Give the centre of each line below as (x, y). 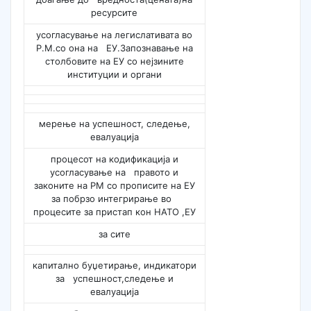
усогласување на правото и (115, 173)
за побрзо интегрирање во (115, 199)
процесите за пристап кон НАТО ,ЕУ (114, 212)
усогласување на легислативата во (115, 35)
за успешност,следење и (114, 279)
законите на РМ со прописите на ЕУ (114, 186)
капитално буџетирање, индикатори (114, 266)
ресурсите (115, 13)
